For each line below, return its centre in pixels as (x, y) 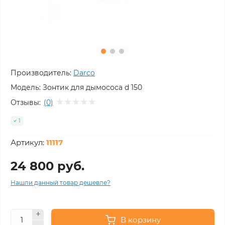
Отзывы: (26, 102)
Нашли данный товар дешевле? (61, 182)
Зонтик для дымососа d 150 (92, 87)
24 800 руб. (47, 166)
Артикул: (28, 142)
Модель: (26, 87)
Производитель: (41, 73)
